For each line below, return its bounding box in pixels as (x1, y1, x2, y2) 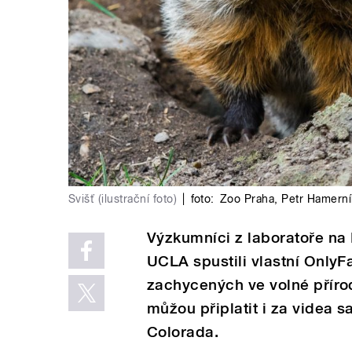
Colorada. (147, 322, 223, 341)
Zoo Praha (219, 192, 275, 205)
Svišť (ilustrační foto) (68, 192, 178, 205)
